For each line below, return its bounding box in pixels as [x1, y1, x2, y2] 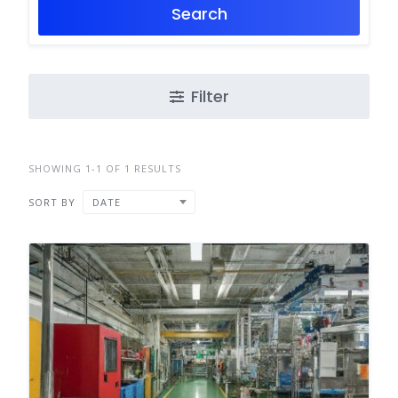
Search [171, 2, 227, 25]
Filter [190, 85, 229, 107]
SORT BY [28, 195, 76, 209]
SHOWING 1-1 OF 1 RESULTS [28, 162, 181, 175]
